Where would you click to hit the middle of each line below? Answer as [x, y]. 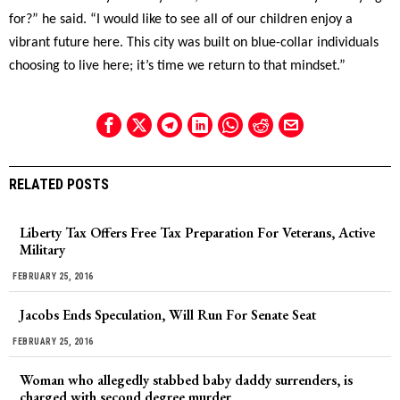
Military [42, 250]
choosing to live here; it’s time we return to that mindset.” [177, 66]
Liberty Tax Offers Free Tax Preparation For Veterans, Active [197, 233]
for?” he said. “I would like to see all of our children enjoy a [181, 20]
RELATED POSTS [59, 184]
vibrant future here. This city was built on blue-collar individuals [194, 43]
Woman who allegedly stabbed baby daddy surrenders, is [186, 380]
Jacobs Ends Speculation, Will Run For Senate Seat [168, 315]
